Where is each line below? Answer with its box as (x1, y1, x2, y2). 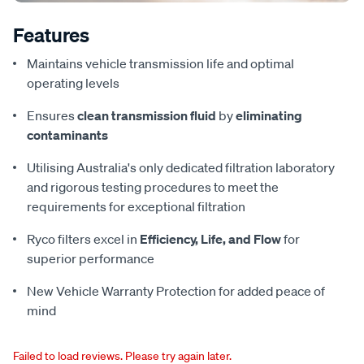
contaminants (27, 127, 108, 144)
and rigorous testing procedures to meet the (27, 179, 279, 196)
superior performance (27, 250, 154, 267)
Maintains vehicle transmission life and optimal (27, 55, 294, 72)
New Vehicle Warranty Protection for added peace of (27, 283, 325, 300)
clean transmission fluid (77, 107, 216, 124)
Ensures (27, 107, 77, 124)
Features (13, 23, 89, 48)
